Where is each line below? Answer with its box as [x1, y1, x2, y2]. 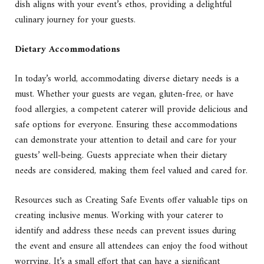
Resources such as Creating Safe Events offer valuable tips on [15, 192, 247, 209]
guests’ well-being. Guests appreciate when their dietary [15, 147, 227, 164]
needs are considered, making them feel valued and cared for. [15, 162, 247, 179]
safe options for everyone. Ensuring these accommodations [15, 116, 237, 133]
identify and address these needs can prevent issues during [15, 223, 236, 240]
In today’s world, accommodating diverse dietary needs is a [15, 70, 239, 87]
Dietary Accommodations [15, 41, 120, 58]
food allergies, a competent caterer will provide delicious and [15, 101, 247, 118]
